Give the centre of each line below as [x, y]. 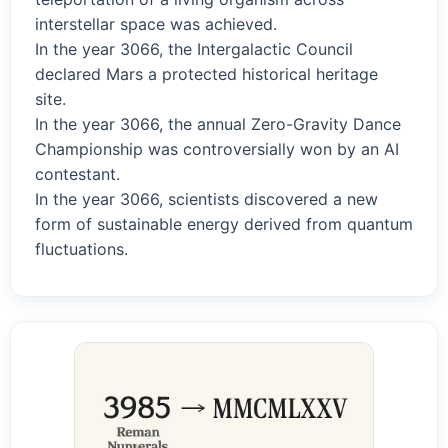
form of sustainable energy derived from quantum [224, 224]
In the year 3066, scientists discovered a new [206, 199]
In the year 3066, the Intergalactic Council [194, 49]
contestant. [77, 174]
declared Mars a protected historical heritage [206, 74]
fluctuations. [81, 249]
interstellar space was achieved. [156, 24]
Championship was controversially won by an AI [217, 149]
